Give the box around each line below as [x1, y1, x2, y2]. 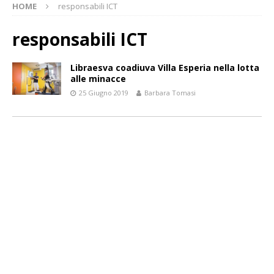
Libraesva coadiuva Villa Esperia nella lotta [70, 62, 259, 73]
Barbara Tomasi [144, 88, 196, 97]
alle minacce [70, 73, 126, 84]
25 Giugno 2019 [79, 88, 128, 97]
